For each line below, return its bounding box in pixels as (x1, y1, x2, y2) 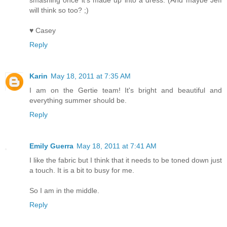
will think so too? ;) (29, 6, 89, 15)
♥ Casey (29, 26, 56, 35)
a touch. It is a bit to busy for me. (29, 166, 134, 175)
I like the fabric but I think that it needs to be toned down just (29, 156, 222, 165)
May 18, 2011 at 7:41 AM (77, 142, 157, 150)
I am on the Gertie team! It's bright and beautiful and (29, 86, 222, 95)
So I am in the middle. (29, 186, 99, 195)
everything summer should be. (29, 96, 127, 105)
